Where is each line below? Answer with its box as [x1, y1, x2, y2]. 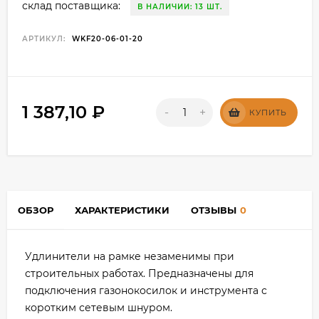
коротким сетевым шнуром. [25, 301, 172, 315]
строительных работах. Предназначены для [25, 267, 253, 281]
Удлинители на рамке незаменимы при [25, 250, 234, 263]
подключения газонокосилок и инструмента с [25, 284, 267, 298]
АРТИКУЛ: [22, 34, 66, 44]
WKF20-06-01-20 [72, 34, 143, 44]
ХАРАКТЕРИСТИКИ [75, 204, 169, 216]
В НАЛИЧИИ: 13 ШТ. [137, 2, 222, 12]
